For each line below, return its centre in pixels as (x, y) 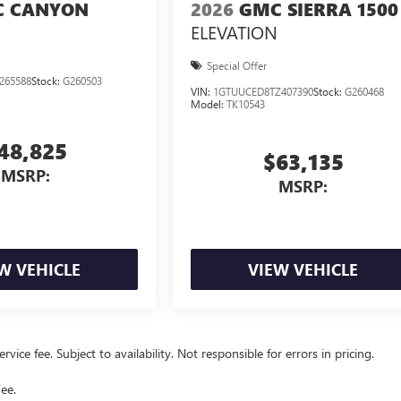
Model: (209, 104)
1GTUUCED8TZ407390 (264, 92)
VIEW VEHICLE (303, 270)
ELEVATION (235, 31)
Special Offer (237, 66)
